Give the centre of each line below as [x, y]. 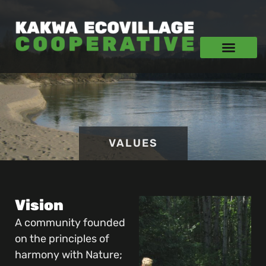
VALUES [133, 143]
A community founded [70, 222]
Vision [39, 205]
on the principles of [62, 238]
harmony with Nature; [69, 254]
